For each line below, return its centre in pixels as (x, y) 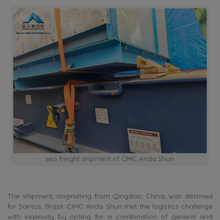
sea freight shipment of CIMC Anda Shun (110, 158)
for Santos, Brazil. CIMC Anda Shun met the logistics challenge (110, 206)
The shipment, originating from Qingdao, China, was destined (110, 196)
